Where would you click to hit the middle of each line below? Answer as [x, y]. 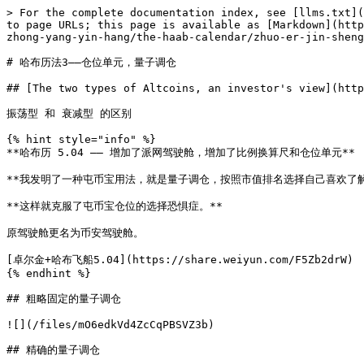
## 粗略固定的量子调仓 [64, 299]
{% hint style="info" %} [81, 139]
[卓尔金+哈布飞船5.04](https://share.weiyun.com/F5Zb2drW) [180, 260]
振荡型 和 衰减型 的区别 [69, 113]
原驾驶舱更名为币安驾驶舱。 [75, 233]
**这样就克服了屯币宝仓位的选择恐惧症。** [115, 206]
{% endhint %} [49, 273]
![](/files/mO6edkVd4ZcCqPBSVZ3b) [110, 325]
